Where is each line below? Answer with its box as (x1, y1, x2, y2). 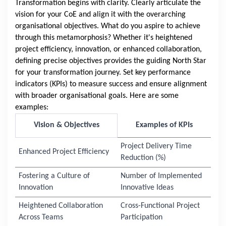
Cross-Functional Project (120, 202, 200, 210)
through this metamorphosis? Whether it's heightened (15, 34, 192, 42)
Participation (120, 213, 162, 222)
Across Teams (18, 213, 63, 222)
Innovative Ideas (120, 184, 174, 192)
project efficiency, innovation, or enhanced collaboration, (15, 45, 202, 54)
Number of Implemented (120, 172, 202, 181)
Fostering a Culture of (18, 172, 90, 181)
